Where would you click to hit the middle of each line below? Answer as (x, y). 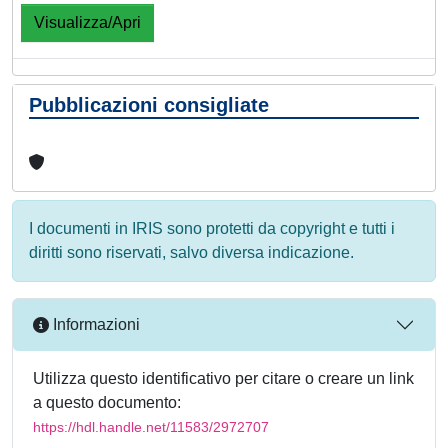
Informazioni (94, 325)
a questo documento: (107, 402)
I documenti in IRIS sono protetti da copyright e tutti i (212, 228)
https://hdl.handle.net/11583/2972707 (151, 426)
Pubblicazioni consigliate (149, 104)
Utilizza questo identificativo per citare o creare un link (223, 378)
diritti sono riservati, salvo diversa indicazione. (191, 252)
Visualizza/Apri (87, 22)
